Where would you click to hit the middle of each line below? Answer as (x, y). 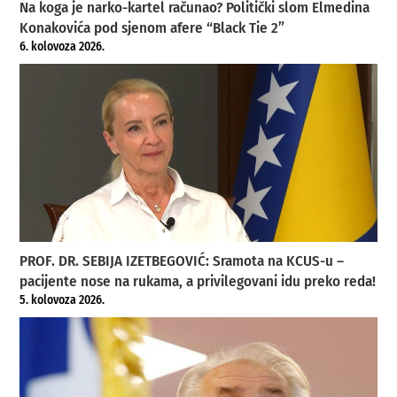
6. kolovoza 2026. (62, 46)
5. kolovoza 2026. (62, 300)
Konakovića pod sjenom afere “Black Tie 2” (152, 27)
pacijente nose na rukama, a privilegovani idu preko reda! (198, 281)
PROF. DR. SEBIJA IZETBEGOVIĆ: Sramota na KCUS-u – (182, 261)
